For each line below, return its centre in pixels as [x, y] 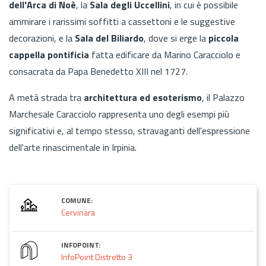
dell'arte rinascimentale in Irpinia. [73, 147]
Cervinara [78, 212]
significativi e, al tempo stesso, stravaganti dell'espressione [129, 130]
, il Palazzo [223, 97]
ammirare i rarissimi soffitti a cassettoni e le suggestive [122, 21]
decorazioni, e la [42, 38]
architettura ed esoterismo [143, 97]
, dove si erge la [176, 38]
